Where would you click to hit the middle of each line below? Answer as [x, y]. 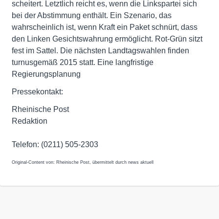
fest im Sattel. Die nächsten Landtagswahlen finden [100, 51]
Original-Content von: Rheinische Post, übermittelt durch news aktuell [83, 162]
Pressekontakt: [37, 92]
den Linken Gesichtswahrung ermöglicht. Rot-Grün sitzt [107, 39]
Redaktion [30, 121]
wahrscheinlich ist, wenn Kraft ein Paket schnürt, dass [105, 27]
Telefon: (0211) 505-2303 [55, 144]
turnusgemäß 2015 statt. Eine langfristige [83, 62]
